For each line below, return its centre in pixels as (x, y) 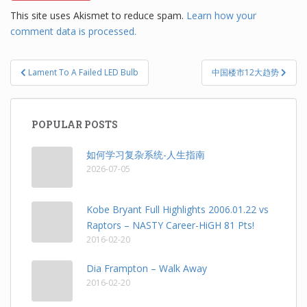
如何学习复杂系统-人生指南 (146, 154)
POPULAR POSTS (75, 124)
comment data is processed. (73, 31)
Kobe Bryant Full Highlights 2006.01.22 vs (177, 209)
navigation (55, 85)
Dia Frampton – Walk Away (147, 268)
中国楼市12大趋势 (246, 72)
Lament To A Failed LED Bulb (83, 72)
